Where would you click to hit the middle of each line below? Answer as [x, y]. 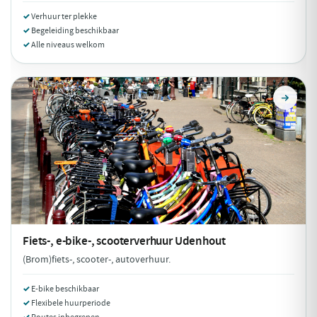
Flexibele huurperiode [71, 303]
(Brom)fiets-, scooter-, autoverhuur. [97, 259]
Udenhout [200, 241]
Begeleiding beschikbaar [75, 30]
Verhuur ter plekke [64, 16]
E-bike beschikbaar [65, 289]
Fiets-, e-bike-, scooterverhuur [99, 241]
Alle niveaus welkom [68, 45]
